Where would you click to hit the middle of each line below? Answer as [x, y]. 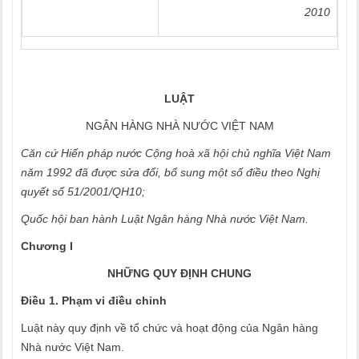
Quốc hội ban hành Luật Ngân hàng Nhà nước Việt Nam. [165, 219]
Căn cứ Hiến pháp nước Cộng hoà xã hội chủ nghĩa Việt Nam [176, 153]
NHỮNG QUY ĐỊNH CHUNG [179, 273]
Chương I [47, 246]
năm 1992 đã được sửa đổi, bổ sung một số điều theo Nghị [170, 172]
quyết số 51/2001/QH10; [83, 192]
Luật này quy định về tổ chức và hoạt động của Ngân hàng [169, 328]
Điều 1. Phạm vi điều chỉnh [94, 301]
